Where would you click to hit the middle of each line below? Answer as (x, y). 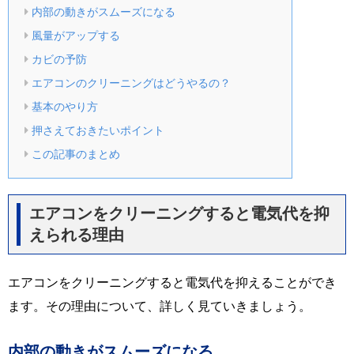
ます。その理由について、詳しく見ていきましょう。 (160, 305)
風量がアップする (75, 35)
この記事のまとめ (75, 154)
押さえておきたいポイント (98, 130)
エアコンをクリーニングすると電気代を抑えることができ (172, 282)
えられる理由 (77, 234)
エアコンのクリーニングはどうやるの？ (131, 83)
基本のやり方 (64, 106)
